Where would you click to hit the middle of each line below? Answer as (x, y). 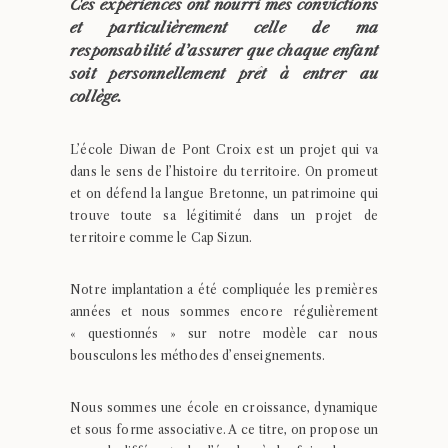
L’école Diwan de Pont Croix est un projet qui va (224, 149)
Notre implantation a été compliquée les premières (224, 289)
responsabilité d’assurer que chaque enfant (224, 50)
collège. (96, 96)
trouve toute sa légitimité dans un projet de (224, 215)
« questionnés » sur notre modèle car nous (224, 333)
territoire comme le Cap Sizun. (161, 237)
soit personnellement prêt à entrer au (224, 73)
